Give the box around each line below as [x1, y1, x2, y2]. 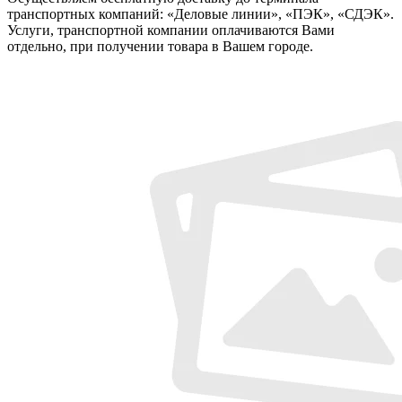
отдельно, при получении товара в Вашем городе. [7, 38, 313, 54]
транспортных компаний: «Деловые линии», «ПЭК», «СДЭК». [7, 5, 394, 22]
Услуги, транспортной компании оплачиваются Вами [7, 22, 335, 38]
